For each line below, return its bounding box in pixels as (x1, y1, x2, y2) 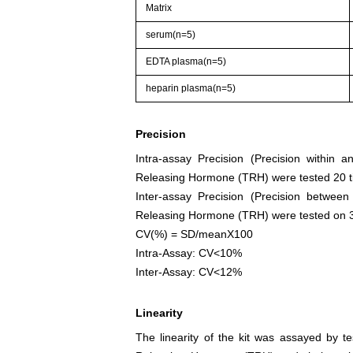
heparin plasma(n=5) (146, 82, 236, 94)
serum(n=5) (146, 28, 196, 40)
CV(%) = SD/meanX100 (136, 227, 253, 240)
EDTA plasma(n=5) (146, 55, 227, 67)
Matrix (146, 2, 173, 13)
